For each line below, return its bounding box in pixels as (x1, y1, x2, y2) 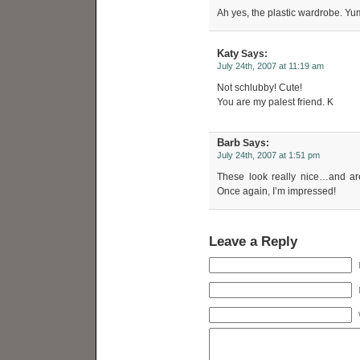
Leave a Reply (209, 233, 297, 249)
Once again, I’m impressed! (217, 186, 336, 197)
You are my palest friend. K (217, 96, 333, 108)
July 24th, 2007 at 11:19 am (217, 61, 324, 71)
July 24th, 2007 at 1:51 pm (217, 150, 320, 160)
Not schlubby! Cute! (217, 82, 302, 93)
